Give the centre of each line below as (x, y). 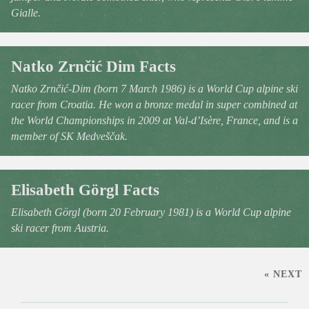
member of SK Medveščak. (69, 136)
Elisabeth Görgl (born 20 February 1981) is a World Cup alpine (151, 212)
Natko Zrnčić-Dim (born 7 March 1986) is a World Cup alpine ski (154, 89)
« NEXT (283, 273)
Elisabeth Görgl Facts (85, 190)
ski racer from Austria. (60, 228)
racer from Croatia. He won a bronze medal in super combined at (154, 104)
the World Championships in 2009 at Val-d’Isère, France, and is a (154, 120)
